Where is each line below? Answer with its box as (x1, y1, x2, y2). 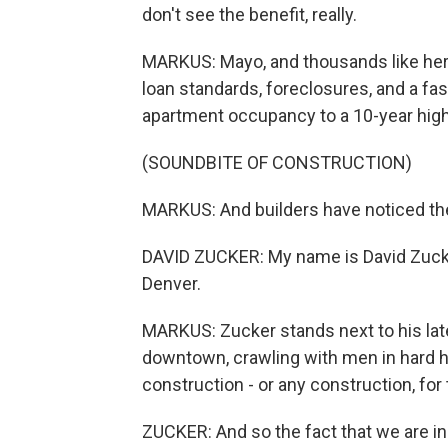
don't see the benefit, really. (142, 4, 357, 25)
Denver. (142, 273, 201, 294)
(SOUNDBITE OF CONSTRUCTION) (142, 152, 412, 173)
